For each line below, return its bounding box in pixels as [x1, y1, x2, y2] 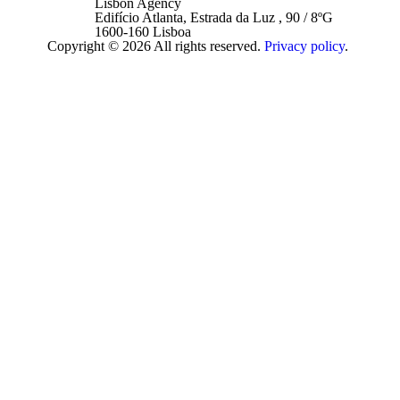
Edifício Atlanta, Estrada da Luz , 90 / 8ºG [94, 10, 333, 25]
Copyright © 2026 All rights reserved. [46, 38, 264, 54]
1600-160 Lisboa [94, 24, 191, 39]
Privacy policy [263, 38, 345, 54]
